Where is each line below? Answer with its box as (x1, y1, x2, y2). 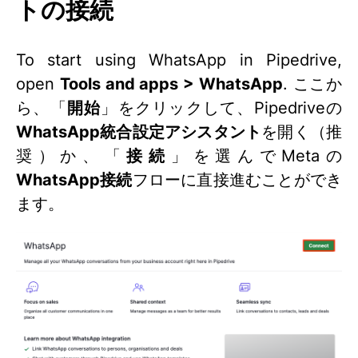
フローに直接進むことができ (132, 169, 343, 189)
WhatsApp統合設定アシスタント (16, 121, 262, 141)
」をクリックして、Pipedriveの (101, 97, 343, 117)
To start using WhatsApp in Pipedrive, (16, 50, 342, 70)
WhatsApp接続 (16, 169, 133, 189)
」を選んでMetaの (170, 145, 343, 165)
